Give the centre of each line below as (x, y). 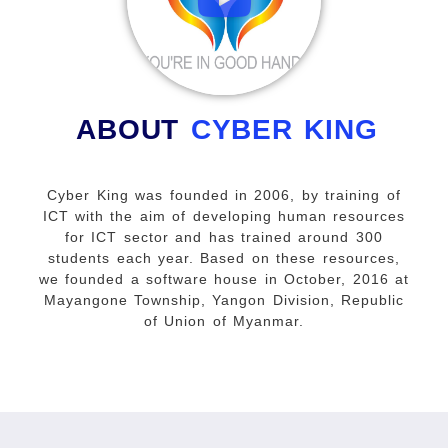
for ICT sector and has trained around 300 (224, 236)
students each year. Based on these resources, (224, 257)
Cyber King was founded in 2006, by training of (224, 194)
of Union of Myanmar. (224, 320)
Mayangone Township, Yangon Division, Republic (224, 299)
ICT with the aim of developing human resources (224, 215)
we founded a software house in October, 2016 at (224, 278)
